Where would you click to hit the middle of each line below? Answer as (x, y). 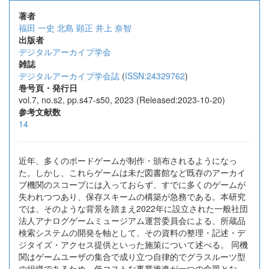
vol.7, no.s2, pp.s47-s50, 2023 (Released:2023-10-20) (122, 100)
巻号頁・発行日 (48, 88)
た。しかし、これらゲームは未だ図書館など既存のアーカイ (132, 172)
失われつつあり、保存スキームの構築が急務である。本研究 (132, 196)
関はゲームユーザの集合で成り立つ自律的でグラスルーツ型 (132, 256)
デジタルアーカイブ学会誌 (69, 76)
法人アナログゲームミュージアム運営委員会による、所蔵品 (132, 220)
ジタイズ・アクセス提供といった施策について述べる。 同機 (133, 244)
